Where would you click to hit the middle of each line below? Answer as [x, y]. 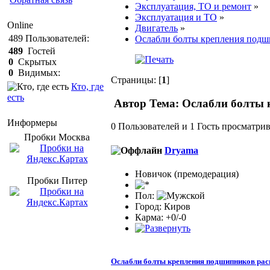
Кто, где [87, 86]
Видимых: [37, 73]
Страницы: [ [136, 80]
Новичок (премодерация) [187, 174]
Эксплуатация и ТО [176, 17]
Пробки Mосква [57, 137]
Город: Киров [163, 206]
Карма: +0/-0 [161, 217]
